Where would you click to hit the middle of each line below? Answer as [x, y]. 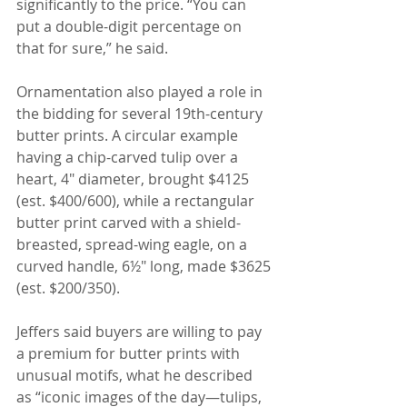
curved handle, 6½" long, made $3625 [145, 267]
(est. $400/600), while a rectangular [137, 201]
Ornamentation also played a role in [141, 92]
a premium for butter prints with [130, 354]
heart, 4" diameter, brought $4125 [134, 179]
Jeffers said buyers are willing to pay [141, 332]
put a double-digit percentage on [131, 27]
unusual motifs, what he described [136, 376]
